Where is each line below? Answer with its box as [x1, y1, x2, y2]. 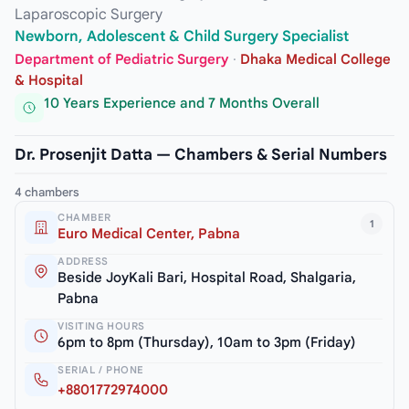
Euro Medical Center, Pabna [58, 225, 240, 242]
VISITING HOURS [58, 319, 145, 332]
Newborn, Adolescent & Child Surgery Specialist [15, 26, 349, 46]
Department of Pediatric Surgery [15, 51, 229, 68]
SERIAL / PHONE [58, 362, 144, 376]
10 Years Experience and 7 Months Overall [44, 95, 320, 112]
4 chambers [15, 184, 79, 200]
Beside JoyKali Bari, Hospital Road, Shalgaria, [58, 268, 356, 286]
